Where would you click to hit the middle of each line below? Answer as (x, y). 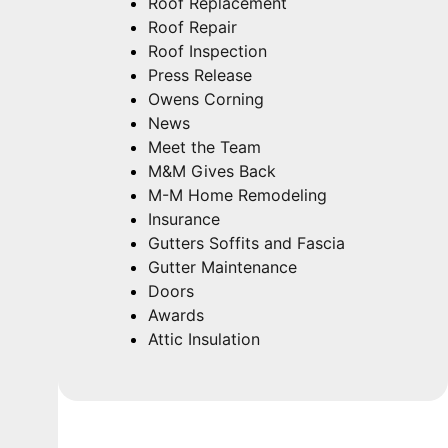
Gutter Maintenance (223, 267)
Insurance (184, 219)
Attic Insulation (204, 339)
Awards (176, 315)
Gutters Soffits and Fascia (247, 243)
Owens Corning (206, 99)
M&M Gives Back (212, 171)
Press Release (200, 75)
